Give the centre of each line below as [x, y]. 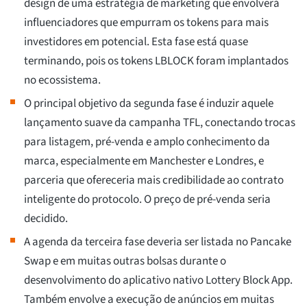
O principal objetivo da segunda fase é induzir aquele [149, 104]
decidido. [46, 219]
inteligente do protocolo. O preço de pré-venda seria [147, 200]
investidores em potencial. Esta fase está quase [136, 42]
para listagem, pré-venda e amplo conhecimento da [147, 142]
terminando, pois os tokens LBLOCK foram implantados [156, 61]
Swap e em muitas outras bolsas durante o [125, 261]
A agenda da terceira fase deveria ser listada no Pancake [158, 242]
